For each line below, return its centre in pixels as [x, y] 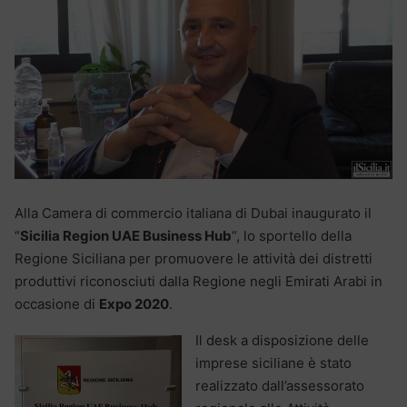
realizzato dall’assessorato [280, 385]
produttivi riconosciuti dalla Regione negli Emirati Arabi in [199, 281]
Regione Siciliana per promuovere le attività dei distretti [194, 258]
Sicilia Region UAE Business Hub [126, 235]
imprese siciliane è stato [273, 362]
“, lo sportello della [292, 235]
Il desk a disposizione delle [282, 340]
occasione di [57, 303]
